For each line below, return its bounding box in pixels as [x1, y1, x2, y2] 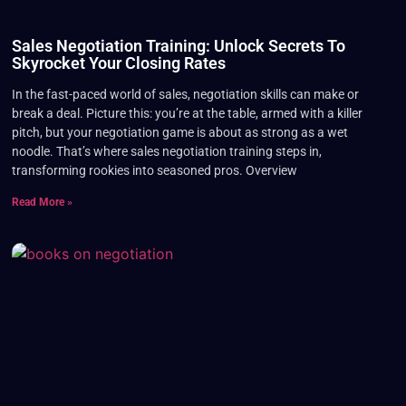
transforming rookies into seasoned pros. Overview [11, 162, 297, 178]
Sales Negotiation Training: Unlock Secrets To [11, 35, 345, 55]
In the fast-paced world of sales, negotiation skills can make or [11, 86, 359, 101]
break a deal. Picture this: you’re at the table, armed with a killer [11, 105, 362, 121]
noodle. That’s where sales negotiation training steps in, [11, 143, 322, 159]
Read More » [11, 195, 72, 208]
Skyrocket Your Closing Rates [11, 53, 226, 72]
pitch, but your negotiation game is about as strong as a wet [11, 124, 348, 140]
